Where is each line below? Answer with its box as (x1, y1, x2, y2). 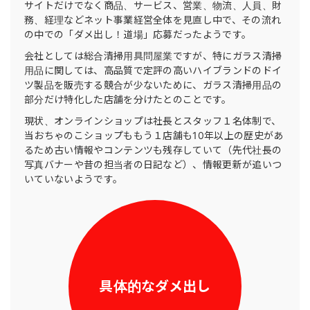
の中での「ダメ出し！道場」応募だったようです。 (24, 28, 252, 40)
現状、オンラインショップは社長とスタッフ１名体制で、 (24, 115, 282, 127)
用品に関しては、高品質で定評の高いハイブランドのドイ (24, 64, 282, 76)
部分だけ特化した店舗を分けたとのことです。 (24, 93, 232, 105)
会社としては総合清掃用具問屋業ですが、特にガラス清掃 (24, 50, 282, 62)
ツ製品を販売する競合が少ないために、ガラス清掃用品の (24, 79, 282, 91)
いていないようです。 (24, 173, 123, 185)
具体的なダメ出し (99, 278, 211, 295)
